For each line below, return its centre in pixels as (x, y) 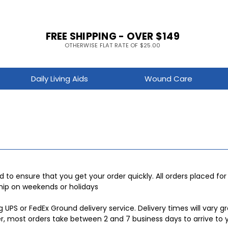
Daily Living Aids (60, 79)
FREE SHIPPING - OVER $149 (112, 36)
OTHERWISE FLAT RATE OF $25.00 (113, 45)
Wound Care (168, 79)
